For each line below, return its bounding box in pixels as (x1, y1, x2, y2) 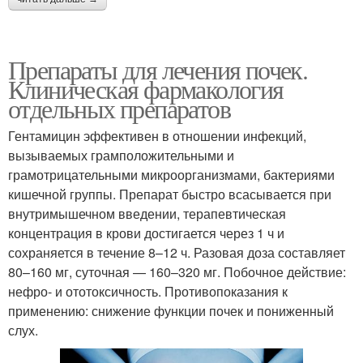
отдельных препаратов (8, 91, 230, 126)
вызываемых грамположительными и (8, 146, 234, 164)
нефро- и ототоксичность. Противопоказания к (8, 282, 288, 301)
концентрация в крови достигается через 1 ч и (8, 224, 284, 242)
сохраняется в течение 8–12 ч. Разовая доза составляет (8, 243, 345, 262)
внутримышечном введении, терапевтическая (8, 204, 286, 223)
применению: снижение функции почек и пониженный (8, 301, 334, 320)
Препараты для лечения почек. (8, 52, 308, 87)
